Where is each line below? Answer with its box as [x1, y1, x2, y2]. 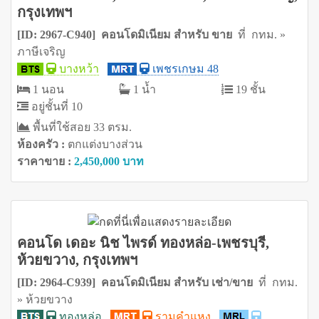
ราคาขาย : [17, 155, 74, 168]
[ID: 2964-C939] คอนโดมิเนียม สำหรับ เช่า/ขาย [17, 276, 258, 288]
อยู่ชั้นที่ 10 [28, 100, 83, 113]
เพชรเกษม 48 [150, 63, 219, 75]
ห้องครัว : [17, 138, 68, 151]
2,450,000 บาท [74, 155, 144, 168]
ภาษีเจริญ [17, 46, 66, 58]
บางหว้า [56, 63, 99, 75]
